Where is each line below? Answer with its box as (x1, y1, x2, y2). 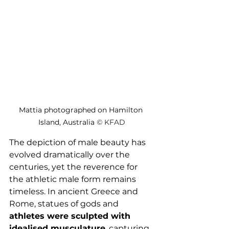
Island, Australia (38, 117, 97, 127)
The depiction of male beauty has (9, 137, 148, 147)
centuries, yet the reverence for (9, 162, 140, 172)
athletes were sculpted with (9, 211, 133, 221)
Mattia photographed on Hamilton (19, 105, 145, 114)
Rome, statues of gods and (9, 198, 121, 209)
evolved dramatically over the (9, 149, 132, 159)
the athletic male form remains (9, 174, 138, 184)
